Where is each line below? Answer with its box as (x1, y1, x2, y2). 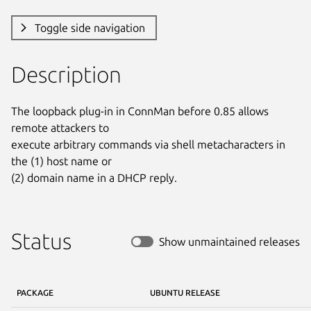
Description (11, 61, 121, 87)
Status (11, 228, 72, 253)
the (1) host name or (11, 154, 112, 167)
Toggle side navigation (34, 21, 145, 34)
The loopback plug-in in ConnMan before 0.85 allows (11, 104, 269, 117)
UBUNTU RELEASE (150, 287, 220, 297)
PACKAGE (17, 287, 53, 297)
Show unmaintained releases (159, 235, 300, 248)
